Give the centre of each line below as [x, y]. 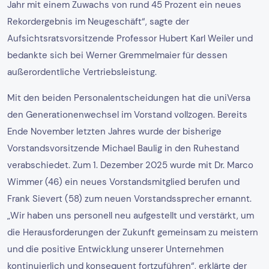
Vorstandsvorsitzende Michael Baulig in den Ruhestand [123, 148]
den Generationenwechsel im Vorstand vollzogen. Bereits [127, 114]
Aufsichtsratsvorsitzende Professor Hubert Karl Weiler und [130, 38]
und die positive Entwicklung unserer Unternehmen [116, 249]
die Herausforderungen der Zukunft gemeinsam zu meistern [133, 232]
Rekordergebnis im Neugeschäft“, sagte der [98, 21]
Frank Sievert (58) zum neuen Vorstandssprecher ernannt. [129, 198]
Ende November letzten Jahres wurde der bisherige [114, 131]
